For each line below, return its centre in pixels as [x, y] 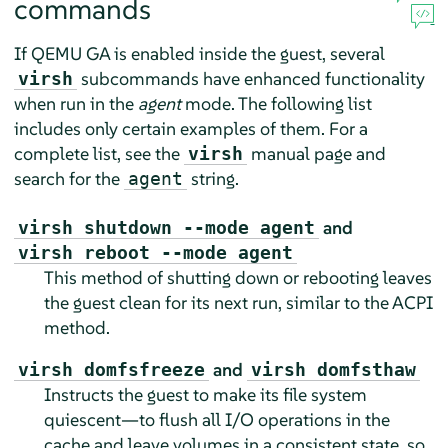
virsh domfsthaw [333, 369]
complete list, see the [98, 153]
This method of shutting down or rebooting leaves [237, 277]
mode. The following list [276, 103]
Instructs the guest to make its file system [205, 394]
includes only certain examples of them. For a [190, 128]
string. [212, 178]
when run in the [75, 103]
